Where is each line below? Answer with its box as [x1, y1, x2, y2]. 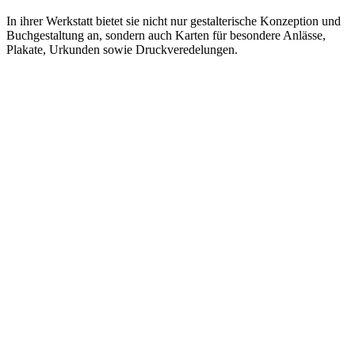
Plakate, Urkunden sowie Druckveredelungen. [6, 42, 238, 56]
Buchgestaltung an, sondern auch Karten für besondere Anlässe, [6, 28, 326, 42]
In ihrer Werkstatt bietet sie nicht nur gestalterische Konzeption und [6, 13, 341, 28]
